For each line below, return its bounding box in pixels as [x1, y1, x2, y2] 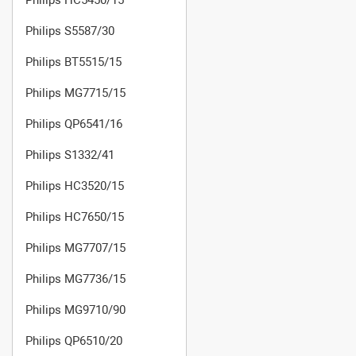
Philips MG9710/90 [25, 302, 126, 317]
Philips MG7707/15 [25, 240, 126, 255]
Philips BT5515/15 [25, 54, 122, 69]
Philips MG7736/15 [25, 271, 126, 286]
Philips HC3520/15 [25, 178, 124, 193]
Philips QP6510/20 [25, 333, 122, 348]
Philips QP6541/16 [25, 116, 122, 131]
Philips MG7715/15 [25, 85, 126, 100]
